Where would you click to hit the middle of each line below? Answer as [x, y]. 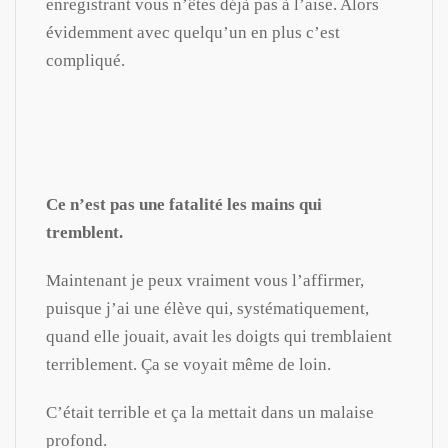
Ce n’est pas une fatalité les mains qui [184, 204]
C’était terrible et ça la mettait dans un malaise [210, 412]
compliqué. [85, 60]
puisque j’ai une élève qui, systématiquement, [207, 308]
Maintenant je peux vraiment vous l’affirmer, [205, 280]
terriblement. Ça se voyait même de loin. [188, 364]
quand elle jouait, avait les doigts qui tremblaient [219, 336]
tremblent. [84, 232]
